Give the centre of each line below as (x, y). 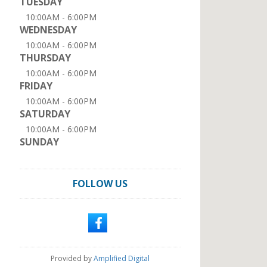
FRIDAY (36, 86)
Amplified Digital (122, 258)
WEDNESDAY (48, 30)
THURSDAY (45, 58)
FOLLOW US (100, 184)
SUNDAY (39, 142)
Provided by (72, 258)
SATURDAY (45, 114)
